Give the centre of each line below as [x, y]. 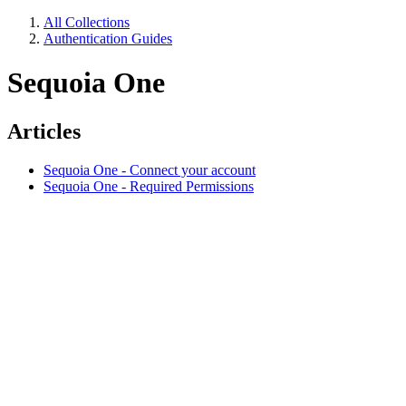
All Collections [87, 22]
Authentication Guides [108, 39]
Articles [44, 131]
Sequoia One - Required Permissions [149, 186]
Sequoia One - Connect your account [150, 169]
